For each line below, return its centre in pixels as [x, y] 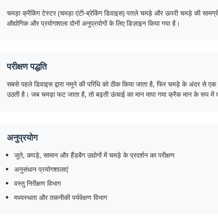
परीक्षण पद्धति [27, 66]
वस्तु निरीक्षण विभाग [37, 183]
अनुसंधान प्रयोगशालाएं [41, 169]
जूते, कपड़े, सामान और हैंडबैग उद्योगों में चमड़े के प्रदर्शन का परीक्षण [94, 155]
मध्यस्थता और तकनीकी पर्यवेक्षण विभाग [61, 197]
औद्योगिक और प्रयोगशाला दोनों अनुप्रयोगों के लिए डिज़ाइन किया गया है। [93, 23]
